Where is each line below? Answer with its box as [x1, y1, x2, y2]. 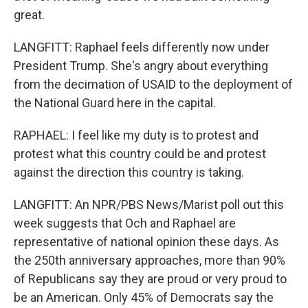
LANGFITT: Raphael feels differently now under [14, 40, 269, 54]
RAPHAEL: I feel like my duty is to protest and [14, 128, 258, 142]
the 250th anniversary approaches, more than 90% [14, 253, 285, 267]
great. [14, 8, 45, 22]
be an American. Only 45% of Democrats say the [14, 290, 274, 305]
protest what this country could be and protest [14, 146, 266, 161]
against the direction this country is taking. [14, 165, 244, 179]
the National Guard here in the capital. [14, 96, 216, 110]
